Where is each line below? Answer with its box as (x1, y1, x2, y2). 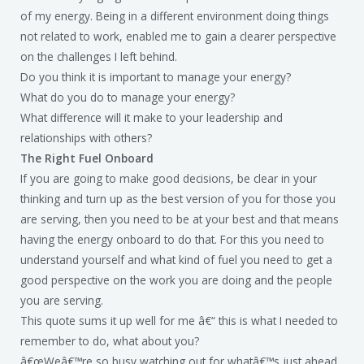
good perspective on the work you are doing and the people (20, 271, 332, 288)
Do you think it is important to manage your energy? (20, 68, 291, 84)
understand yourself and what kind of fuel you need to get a (20, 251, 332, 267)
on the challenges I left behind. (20, 48, 177, 64)
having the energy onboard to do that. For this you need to (20, 231, 324, 247)
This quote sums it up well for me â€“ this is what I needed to (20, 312, 338, 328)
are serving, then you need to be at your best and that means (20, 210, 339, 227)
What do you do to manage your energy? (20, 89, 235, 105)
